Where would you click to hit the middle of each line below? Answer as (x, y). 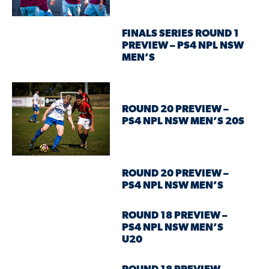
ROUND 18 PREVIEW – (175, 216)
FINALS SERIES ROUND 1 (181, 34)
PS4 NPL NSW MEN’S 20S (183, 122)
